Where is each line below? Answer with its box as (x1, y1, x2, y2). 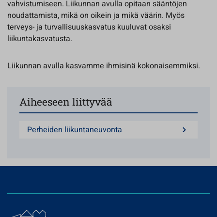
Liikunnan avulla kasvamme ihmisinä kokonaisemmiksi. (7, 60, 202, 72)
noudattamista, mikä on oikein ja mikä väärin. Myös (7, 10, 185, 21)
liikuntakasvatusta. (7, 33, 72, 45)
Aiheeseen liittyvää (19, 95, 112, 108)
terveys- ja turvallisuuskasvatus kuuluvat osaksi (7, 21, 171, 33)
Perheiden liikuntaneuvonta (27, 124, 122, 136)
